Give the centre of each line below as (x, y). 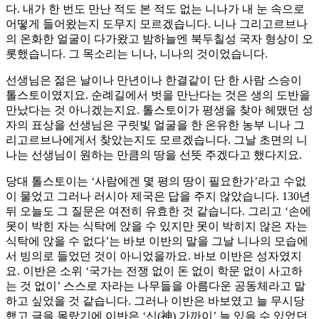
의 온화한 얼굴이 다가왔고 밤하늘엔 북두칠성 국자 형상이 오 (159, 39)
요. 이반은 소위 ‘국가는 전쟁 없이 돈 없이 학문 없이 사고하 (154, 271)
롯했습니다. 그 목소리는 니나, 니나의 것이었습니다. (137, 54)
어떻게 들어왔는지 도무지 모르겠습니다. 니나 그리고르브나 (157, 24)
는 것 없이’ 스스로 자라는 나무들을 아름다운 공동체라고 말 (156, 286)
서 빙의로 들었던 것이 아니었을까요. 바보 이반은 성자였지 (154, 256)
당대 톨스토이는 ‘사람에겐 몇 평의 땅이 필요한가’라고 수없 (156, 182)
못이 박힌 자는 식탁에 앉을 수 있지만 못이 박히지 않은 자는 (157, 226)
